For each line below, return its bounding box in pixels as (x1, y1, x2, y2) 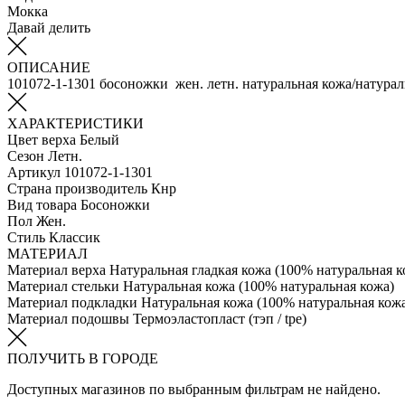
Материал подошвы (7, 310, 129, 326)
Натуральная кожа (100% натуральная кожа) (123, 278, 394, 294)
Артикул (7, 164, 61, 180)
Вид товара (7, 196, 77, 212)
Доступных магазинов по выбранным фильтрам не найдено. (7, 381, 381, 397)
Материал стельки (7, 278, 119, 294)
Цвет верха (7, 131, 76, 147)
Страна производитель (7, 180, 147, 196)
